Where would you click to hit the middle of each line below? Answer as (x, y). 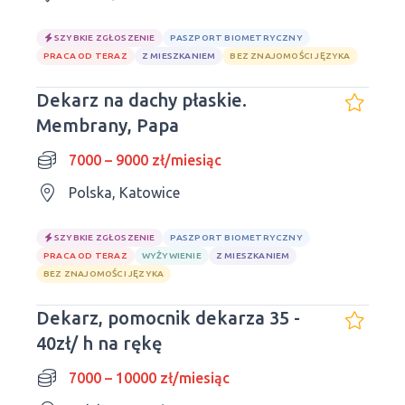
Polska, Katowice (124, 193)
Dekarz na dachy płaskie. (141, 100)
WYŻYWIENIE (171, 255)
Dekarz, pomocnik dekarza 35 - (168, 318)
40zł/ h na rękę (99, 343)
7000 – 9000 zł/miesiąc (145, 160)
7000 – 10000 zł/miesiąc (149, 378)
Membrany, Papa (108, 125)
